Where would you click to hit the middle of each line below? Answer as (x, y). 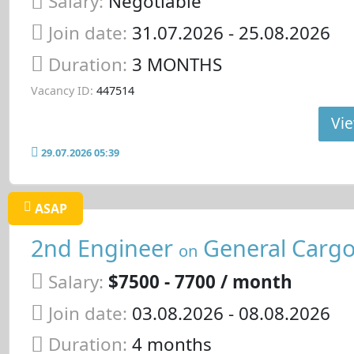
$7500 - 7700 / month (200, 281)
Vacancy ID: (62, 91)
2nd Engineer (104, 248)
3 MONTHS (177, 64)
